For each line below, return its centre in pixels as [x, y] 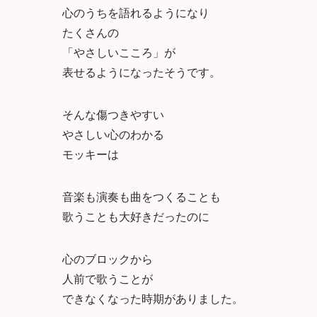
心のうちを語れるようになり [136, 12]
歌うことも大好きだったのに [136, 216]
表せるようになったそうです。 [142, 71]
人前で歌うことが [108, 278]
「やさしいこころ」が [119, 52]
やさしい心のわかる [113, 134]
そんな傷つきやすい [113, 114]
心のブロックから [108, 258]
